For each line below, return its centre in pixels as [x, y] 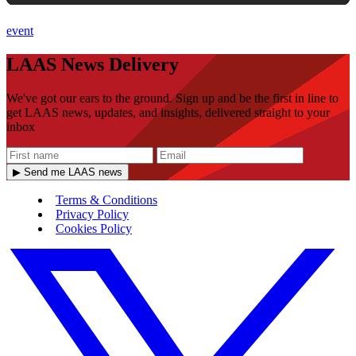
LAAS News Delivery [93, 64]
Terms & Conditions [106, 199]
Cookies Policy [94, 228]
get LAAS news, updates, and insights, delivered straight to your [168, 112]
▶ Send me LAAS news [68, 172]
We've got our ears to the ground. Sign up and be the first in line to [172, 98]
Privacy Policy [92, 214]
